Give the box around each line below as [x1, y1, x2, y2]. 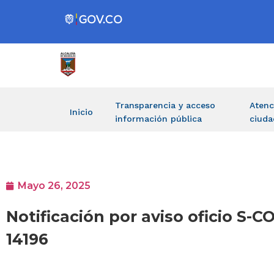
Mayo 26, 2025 [18, 180, 91, 192]
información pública [115, 114, 202, 124]
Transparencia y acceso [115, 100, 215, 110]
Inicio [70, 107, 93, 117]
